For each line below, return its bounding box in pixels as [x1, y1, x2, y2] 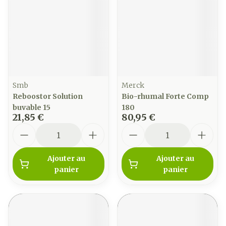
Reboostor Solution [13, 92, 83, 101]
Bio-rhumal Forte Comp [122, 92, 209, 101]
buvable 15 [13, 103, 50, 112]
